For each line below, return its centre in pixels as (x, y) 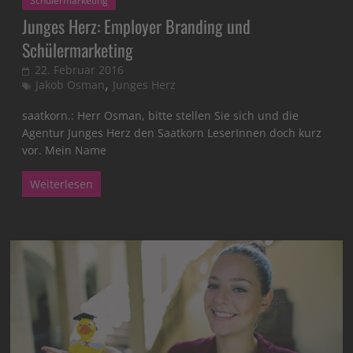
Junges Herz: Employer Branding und (137, 26)
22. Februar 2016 (80, 70)
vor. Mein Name (65, 150)
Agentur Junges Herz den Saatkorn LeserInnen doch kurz (172, 133)
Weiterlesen (62, 184)
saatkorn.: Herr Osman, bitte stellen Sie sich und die (161, 116)
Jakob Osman (71, 85)
